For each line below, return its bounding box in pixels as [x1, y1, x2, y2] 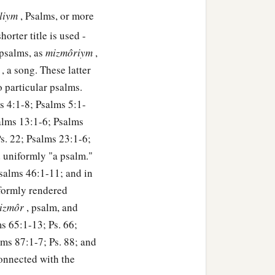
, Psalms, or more [20, 9, 94, 23]
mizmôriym [45, 45, 95, 60]
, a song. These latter [2, 62, 91, 77]
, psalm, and [26, 199, 78, 214]
